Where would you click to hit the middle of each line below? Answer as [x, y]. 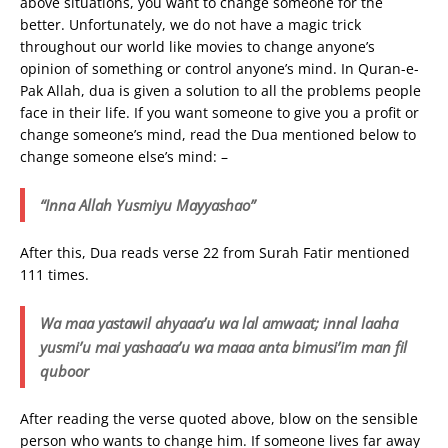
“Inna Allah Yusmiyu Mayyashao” [147, 205]
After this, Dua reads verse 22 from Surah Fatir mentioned [215, 252]
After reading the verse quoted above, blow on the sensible [219, 418]
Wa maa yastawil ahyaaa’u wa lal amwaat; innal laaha [219, 323]
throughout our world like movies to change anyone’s [197, 46]
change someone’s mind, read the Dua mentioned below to [218, 134]
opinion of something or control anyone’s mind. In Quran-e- [219, 68]
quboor [64, 371]
